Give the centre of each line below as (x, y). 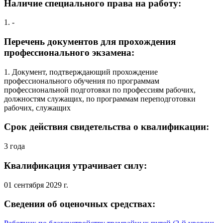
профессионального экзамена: (69, 53)
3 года (14, 146)
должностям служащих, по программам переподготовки (100, 99)
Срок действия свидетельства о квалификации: (107, 127)
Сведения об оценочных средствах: (80, 204)
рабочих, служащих (37, 108)
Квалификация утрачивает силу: (75, 165)
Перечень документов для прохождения (90, 42)
